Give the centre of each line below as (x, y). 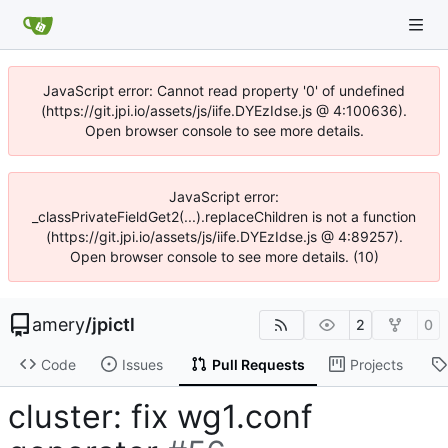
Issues (142, 364)
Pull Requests (258, 364)
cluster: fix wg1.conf (160, 417)
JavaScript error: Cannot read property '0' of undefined (224, 90)
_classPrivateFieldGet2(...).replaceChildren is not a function (224, 216)
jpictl (113, 324)
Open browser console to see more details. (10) (224, 256)
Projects (376, 364)
